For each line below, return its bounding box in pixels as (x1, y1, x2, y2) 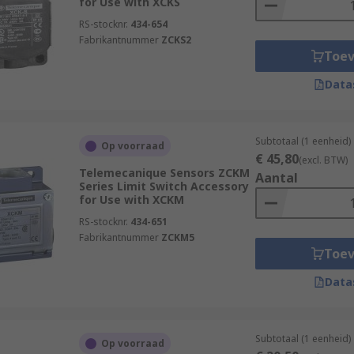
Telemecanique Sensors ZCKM (78, 165, 250, 180)
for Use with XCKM (78, 192, 184, 207)
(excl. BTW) (298, 153, 348, 167)
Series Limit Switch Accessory (78, 179, 249, 194)
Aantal (254, 169, 298, 186)
